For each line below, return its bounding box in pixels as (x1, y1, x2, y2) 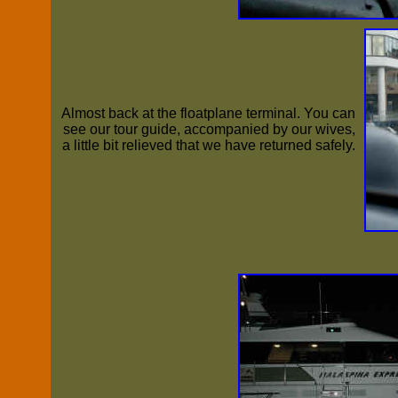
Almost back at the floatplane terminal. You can (60, 106, 355, 121)
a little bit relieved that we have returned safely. (61, 138, 355, 153)
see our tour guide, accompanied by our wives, (62, 122, 355, 137)
